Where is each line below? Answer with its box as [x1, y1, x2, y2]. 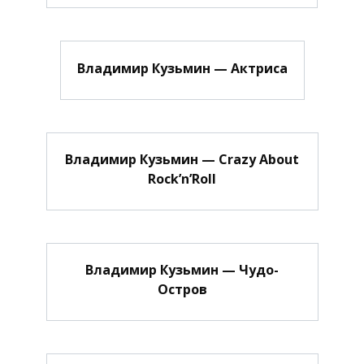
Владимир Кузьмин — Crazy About [65, 149, 299, 168]
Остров [157, 280, 207, 299]
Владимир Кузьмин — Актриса [76, 58, 288, 77]
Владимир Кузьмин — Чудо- [85, 261, 279, 279]
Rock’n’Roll [148, 169, 216, 188]
